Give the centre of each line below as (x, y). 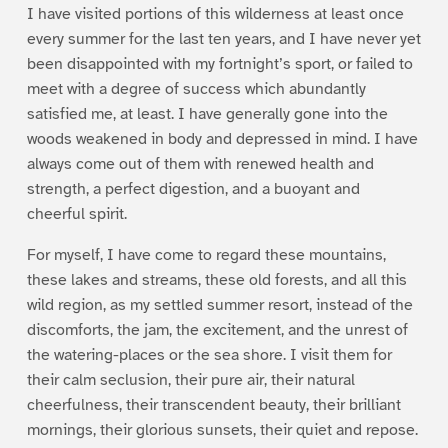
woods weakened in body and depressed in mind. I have (222, 138)
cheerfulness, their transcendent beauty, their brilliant (213, 404)
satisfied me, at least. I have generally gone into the (207, 113)
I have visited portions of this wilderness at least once (215, 13)
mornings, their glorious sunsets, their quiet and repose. (222, 429)
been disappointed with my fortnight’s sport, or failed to (219, 63)
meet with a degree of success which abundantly (196, 88)
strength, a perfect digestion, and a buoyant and (193, 188)
